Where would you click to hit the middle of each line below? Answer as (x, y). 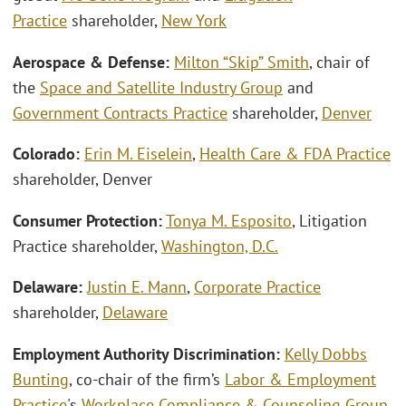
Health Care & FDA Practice (295, 154)
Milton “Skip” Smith (242, 62)
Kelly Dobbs (326, 353)
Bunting (41, 379)
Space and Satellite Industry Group (161, 87)
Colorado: (48, 154)
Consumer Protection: (87, 220)
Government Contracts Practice (120, 112)
